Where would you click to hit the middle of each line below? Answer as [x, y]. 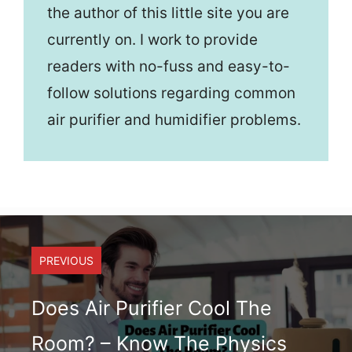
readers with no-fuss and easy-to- [169, 66]
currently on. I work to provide [152, 40]
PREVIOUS [66, 260]
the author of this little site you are [168, 13]
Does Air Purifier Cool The [152, 308]
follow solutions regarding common [171, 93]
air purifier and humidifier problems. [174, 120]
